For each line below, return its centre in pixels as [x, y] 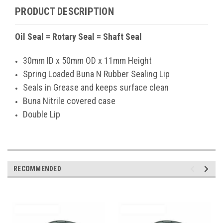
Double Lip [42, 114]
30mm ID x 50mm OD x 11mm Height [88, 61]
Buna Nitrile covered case [69, 101]
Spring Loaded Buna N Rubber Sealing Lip [97, 74]
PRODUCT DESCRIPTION [64, 12]
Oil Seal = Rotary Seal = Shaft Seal [78, 37]
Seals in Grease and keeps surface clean [96, 88]
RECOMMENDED [37, 169]
